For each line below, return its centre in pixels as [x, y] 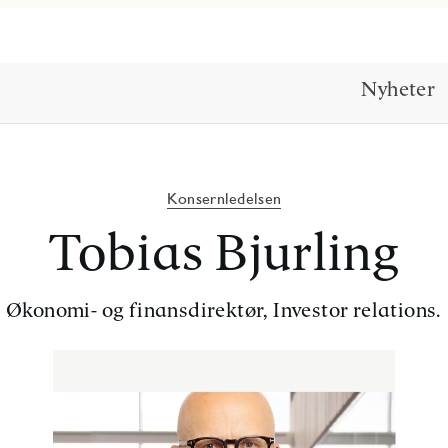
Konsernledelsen [224, 199]
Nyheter [398, 88]
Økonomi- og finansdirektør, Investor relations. [224, 310]
